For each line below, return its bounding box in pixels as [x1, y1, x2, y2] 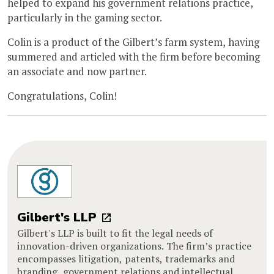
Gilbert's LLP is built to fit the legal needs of [17, 226, 213, 240]
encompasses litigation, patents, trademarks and [17, 251, 235, 265]
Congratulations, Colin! [7, 88, 117, 103]
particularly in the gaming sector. [7, 10, 162, 24]
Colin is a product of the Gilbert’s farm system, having [7, 34, 259, 49]
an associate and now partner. [7, 64, 147, 78]
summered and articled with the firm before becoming [7, 49, 260, 64]
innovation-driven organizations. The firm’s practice [17, 239, 251, 253]
